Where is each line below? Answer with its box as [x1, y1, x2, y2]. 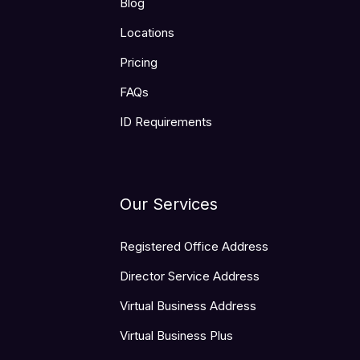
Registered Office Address [120, 239, 268, 255]
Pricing [120, 55, 157, 71]
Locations [120, 25, 174, 41]
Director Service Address [120, 268, 260, 284]
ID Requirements [120, 114, 212, 130]
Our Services [120, 194, 218, 215]
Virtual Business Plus [120, 328, 233, 344]
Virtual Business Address [120, 298, 256, 314]
